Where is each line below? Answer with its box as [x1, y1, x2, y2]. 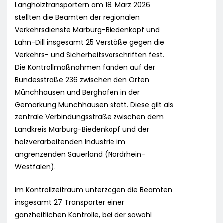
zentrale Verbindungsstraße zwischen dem [15, 112, 164, 122]
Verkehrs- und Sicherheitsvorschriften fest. [15, 50, 164, 60]
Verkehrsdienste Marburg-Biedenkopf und [15, 25, 160, 35]
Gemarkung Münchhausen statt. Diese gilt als [15, 100, 173, 110]
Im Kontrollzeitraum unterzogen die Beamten [15, 185, 172, 195]
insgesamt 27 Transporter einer [15, 197, 124, 208]
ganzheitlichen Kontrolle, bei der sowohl [15, 210, 152, 220]
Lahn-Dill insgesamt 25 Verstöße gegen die [15, 37, 164, 48]
